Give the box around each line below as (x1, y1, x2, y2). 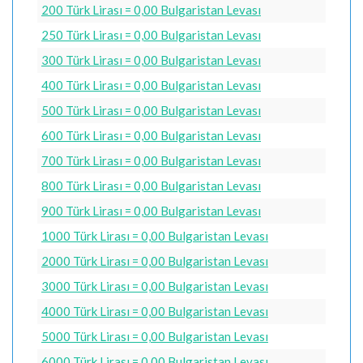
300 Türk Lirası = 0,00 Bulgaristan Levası (41, 53, 261, 67)
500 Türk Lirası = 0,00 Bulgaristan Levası (41, 103, 261, 117)
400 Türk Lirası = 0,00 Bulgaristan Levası (41, 78, 261, 92)
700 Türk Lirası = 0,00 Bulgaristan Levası (41, 153, 261, 168)
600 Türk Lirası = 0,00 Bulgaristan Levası (41, 128, 261, 143)
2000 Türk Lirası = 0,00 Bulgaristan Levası (41, 254, 268, 268)
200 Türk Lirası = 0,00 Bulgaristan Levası (41, 2, 261, 17)
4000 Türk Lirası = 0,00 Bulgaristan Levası (41, 304, 268, 318)
